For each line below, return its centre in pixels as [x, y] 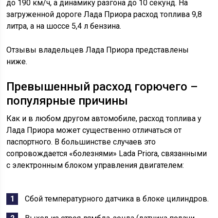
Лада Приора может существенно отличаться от [94, 130]
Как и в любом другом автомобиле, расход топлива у [104, 118]
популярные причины [67, 101]
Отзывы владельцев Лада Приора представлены [98, 50]
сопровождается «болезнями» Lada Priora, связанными [107, 154]
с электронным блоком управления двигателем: [95, 165]
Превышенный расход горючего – [102, 87]
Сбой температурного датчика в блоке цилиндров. [117, 199]
